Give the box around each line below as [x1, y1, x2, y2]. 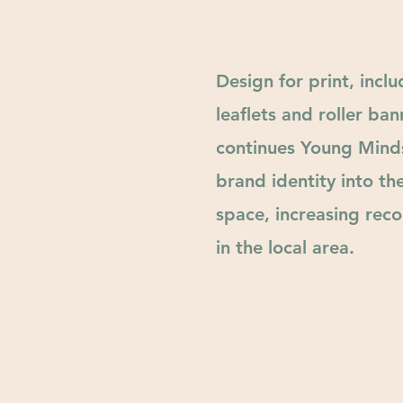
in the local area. [216, 237, 354, 258]
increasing [275, 203, 360, 225]
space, [216, 203, 275, 225]
